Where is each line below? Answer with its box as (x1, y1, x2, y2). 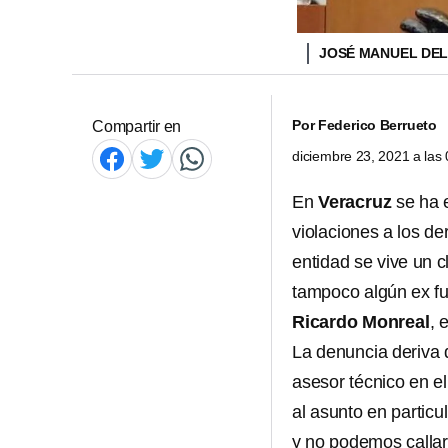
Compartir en (92, 118, 182, 135)
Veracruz (318, 192, 392, 212)
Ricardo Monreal (292, 312, 430, 332)
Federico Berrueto (317, 117, 438, 133)
